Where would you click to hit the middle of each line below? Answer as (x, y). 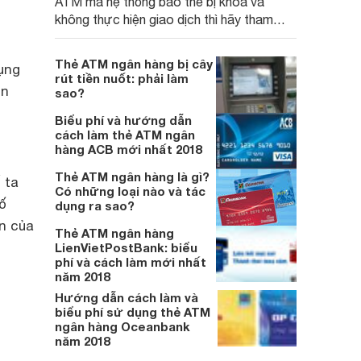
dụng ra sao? (95, 205)
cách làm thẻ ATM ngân (125, 135)
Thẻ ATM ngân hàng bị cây (134, 64)
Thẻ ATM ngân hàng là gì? (132, 176)
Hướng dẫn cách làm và (127, 297)
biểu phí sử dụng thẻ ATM (133, 312)
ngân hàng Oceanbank (122, 326)
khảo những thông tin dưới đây (142, 37)
